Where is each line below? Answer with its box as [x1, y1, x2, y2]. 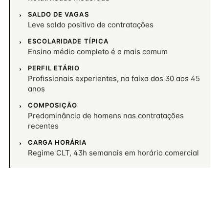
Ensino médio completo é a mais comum [28, 47, 168, 56]
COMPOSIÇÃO [28, 101, 78, 109]
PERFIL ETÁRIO [28, 64, 80, 72]
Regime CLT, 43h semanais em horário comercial [28, 148, 199, 157]
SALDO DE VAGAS [28, 10, 89, 18]
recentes [28, 121, 59, 131]
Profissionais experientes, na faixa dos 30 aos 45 [28, 74, 200, 83]
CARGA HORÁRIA [28, 138, 87, 146]
